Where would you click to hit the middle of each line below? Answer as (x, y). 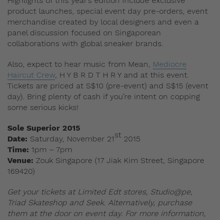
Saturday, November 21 (71, 138)
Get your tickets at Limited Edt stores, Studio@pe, (100, 192)
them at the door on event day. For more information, (107, 213)
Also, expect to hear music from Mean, (80, 64)
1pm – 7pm (51, 149)
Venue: (20, 160)
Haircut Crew (31, 75)
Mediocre (170, 64)
